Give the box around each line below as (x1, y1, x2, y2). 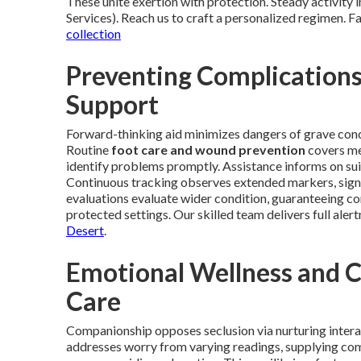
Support (66, 89, 159, 120)
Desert (66, 222, 104, 238)
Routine (66, 142, 111, 157)
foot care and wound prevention (111, 142, 305, 157)
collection (66, 26, 121, 41)
